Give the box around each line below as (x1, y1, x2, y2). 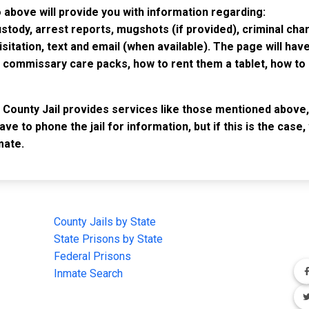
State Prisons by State (54, 232, 163, 246)
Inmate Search (54, 266, 123, 280)
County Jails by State (54, 215, 156, 228)
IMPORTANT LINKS (32, 190, 151, 208)
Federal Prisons (54, 249, 131, 263)
